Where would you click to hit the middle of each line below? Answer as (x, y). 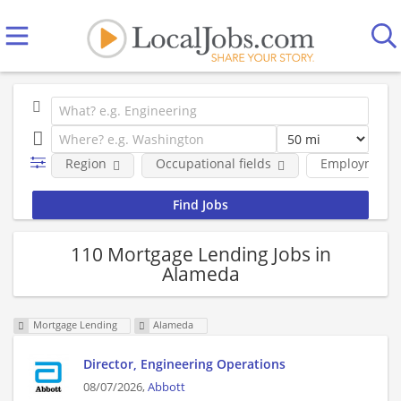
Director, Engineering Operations (184, 364)
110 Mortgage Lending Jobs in (200, 254)
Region (85, 163)
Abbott (166, 388)
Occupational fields (213, 163)
